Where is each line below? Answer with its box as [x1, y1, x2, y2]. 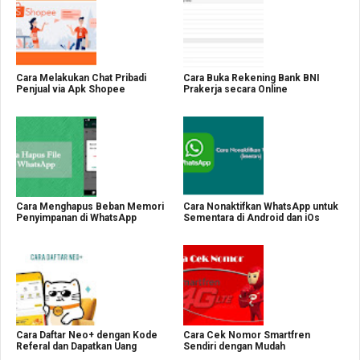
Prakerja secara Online [183, 84, 288, 95]
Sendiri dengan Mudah [183, 341, 285, 352]
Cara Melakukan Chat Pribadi [16, 72, 146, 84]
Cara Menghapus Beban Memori [16, 201, 164, 212]
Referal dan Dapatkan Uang [16, 341, 137, 352]
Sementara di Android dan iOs [183, 212, 320, 223]
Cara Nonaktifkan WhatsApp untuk [183, 201, 338, 212]
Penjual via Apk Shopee [16, 84, 125, 95]
